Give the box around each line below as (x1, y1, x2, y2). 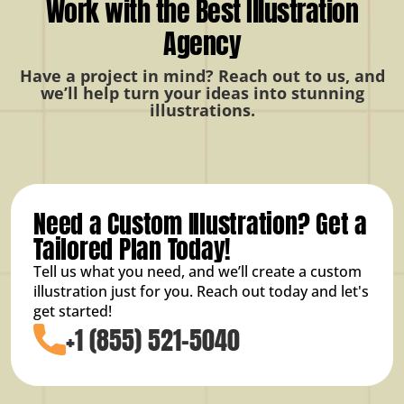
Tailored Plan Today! (33, 229, 230, 268)
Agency (163, 23, 241, 64)
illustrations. (149, 98, 255, 121)
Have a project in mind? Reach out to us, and (19, 64, 385, 87)
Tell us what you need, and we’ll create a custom (33, 261, 362, 281)
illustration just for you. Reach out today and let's (33, 280, 369, 301)
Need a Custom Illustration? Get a (33, 204, 367, 243)
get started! (33, 300, 112, 321)
